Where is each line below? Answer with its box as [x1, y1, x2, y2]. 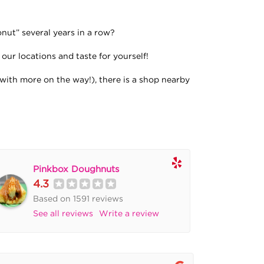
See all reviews [32, 209, 93, 218]
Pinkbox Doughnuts [32, 164, 119, 173]
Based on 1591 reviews [32, 194, 123, 203]
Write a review [98, 209, 159, 218]
